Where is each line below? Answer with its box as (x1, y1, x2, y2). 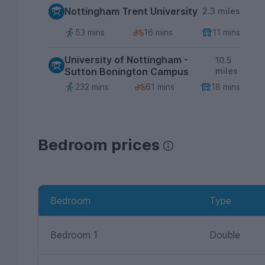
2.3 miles (202, 6, 240, 17)
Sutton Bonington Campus (64, 65, 189, 77)
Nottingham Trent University (64, 5, 198, 18)
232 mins (75, 81, 109, 92)
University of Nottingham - (64, 53, 188, 66)
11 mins (212, 27, 240, 38)
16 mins (144, 27, 173, 38)
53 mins (75, 27, 105, 38)
